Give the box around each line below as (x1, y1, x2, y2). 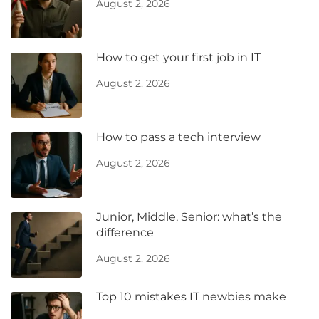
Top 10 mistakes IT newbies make (96, 290, 286, 304)
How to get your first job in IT (96, 51, 261, 65)
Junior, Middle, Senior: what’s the (96, 210, 282, 224)
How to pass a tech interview (96, 130, 261, 145)
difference (96, 226, 154, 240)
